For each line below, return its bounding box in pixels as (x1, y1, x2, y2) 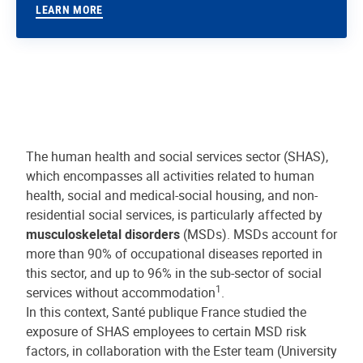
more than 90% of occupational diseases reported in (26, 245, 322, 263)
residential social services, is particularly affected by (26, 206, 322, 224)
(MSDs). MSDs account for (180, 225, 337, 244)
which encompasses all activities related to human (26, 167, 314, 186)
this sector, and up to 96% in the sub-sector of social (26, 264, 322, 283)
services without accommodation (26, 284, 216, 302)
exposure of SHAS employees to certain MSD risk (26, 322, 306, 341)
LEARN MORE (36, 3, 103, 17)
